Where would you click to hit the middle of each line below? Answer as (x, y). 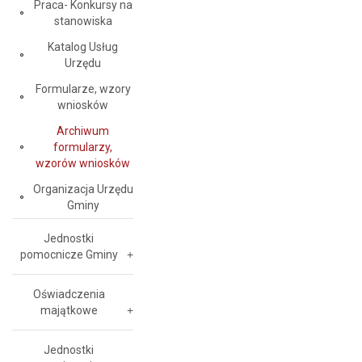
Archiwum (83, 131)
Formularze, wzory (83, 89)
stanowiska (83, 21)
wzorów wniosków (83, 163)
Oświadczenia (69, 294)
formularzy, (83, 147)
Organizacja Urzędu (83, 189)
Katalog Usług (83, 47)
